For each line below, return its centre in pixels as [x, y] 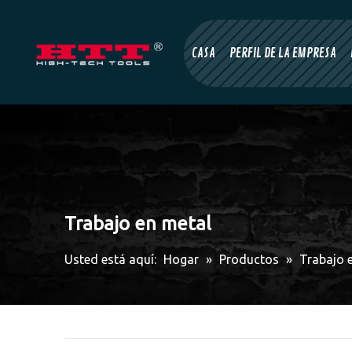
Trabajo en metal [138, 223]
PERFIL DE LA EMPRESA [283, 53]
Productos [249, 259]
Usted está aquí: [110, 259]
